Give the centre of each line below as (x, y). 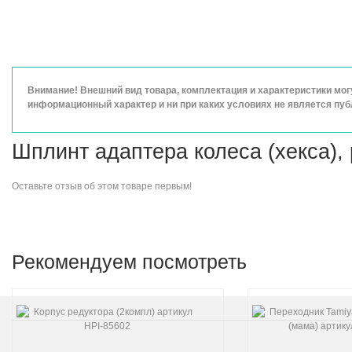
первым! (172, 186)
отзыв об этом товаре (104, 186)
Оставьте (33, 186)
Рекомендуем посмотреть (129, 261)
